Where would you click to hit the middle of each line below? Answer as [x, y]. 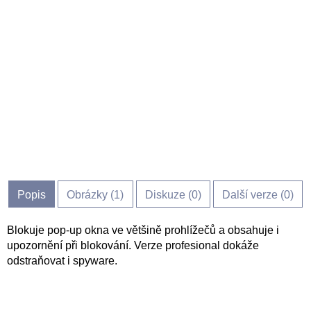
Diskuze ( [168, 195]
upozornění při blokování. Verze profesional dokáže [133, 245]
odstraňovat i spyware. [62, 261]
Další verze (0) [258, 195]
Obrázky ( [91, 195]
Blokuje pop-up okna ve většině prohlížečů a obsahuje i [143, 230]
